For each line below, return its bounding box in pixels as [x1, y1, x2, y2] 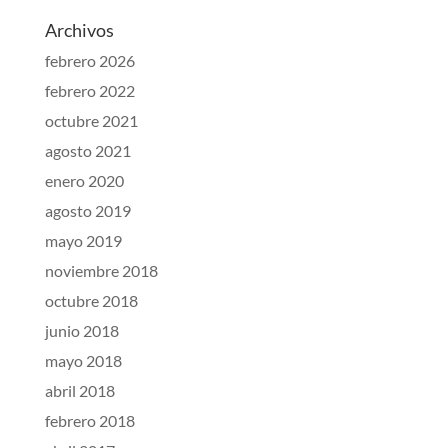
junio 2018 [44, 320, 119, 340]
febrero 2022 [44, 80, 135, 100]
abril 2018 [44, 380, 115, 400]
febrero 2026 [44, 50, 135, 70]
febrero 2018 [44, 410, 135, 430]
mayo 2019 [44, 230, 122, 250]
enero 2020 [44, 170, 124, 190]
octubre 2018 [44, 290, 138, 310]
